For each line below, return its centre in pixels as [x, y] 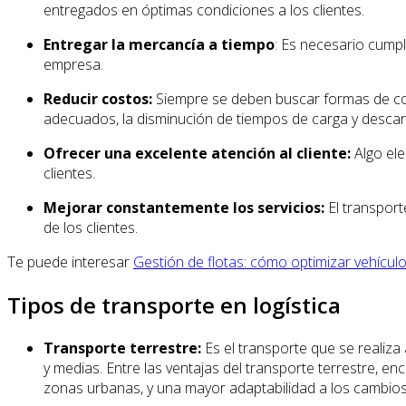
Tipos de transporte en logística [174, 305]
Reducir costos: [98, 99]
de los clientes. [91, 228]
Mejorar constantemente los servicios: [184, 208]
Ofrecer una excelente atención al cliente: [197, 154]
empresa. [73, 65]
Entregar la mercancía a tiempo [159, 45]
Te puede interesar [70, 262]
